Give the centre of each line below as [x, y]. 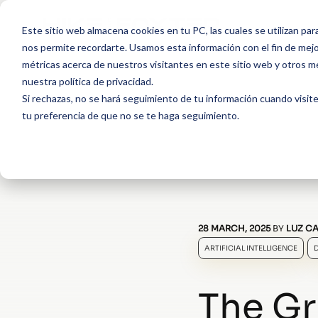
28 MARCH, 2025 [234, 228]
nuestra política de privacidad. [87, 81]
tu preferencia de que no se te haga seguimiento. [130, 115]
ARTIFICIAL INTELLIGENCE [251, 248]
